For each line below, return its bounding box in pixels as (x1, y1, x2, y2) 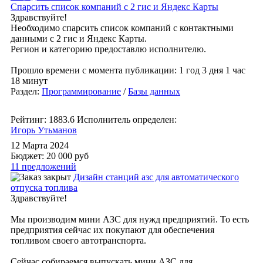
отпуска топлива (11, 183, 77, 193)
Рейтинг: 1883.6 (11, 114, 75, 124)
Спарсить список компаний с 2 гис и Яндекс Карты (11, 2, 218, 12)
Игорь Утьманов (11, 125, 77, 135)
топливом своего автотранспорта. (11, 235, 146, 245)
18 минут (11, 76, 48, 86)
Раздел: (11, 86, 42, 96)
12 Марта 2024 (11, 140, 69, 150)
